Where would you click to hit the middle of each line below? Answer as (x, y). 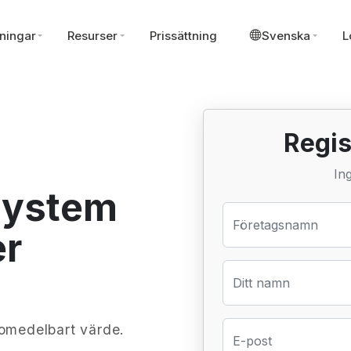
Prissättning (183, 35)
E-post (252, 341)
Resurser (93, 35)
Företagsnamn (275, 225)
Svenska (286, 35)
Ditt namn (261, 283)
